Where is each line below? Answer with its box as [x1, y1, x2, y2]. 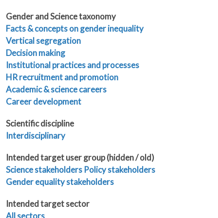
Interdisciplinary [6, 130, 65, 141]
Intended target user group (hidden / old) [6, 152, 154, 163]
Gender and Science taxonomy [6, 11, 116, 22]
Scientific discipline [6, 118, 74, 129]
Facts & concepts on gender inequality [6, 23, 144, 34]
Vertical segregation [6, 36, 81, 46]
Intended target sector [6, 199, 90, 209]
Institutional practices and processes [6, 60, 139, 71]
